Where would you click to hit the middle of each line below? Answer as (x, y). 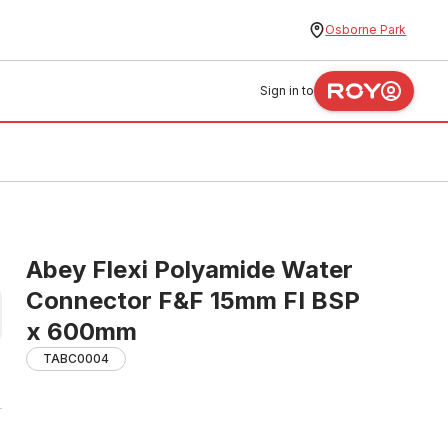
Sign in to (287, 90)
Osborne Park (366, 29)
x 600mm (81, 331)
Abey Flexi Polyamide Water (189, 269)
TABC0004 (76, 358)
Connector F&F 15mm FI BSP (193, 300)
